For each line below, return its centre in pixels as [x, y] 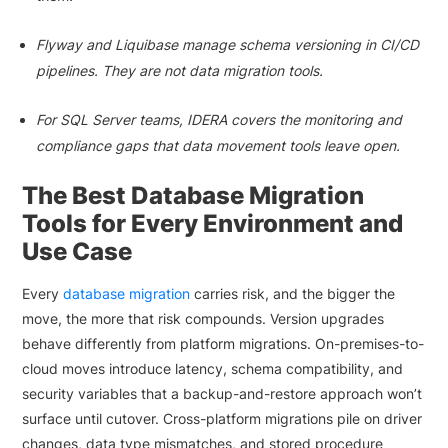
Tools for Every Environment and [213, 223]
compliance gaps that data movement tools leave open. [218, 145]
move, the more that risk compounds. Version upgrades [203, 318]
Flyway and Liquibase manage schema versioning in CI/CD [228, 44]
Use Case [77, 251]
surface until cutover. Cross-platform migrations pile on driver [222, 418]
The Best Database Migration [193, 195]
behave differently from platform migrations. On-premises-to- [223, 343]
